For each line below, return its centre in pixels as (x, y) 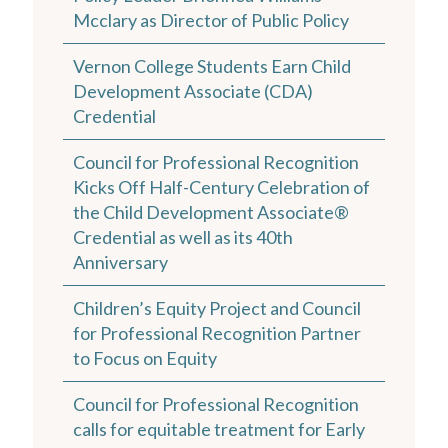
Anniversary (120, 261)
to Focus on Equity (145, 357)
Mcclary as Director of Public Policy (211, 19)
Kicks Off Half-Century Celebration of (221, 186)
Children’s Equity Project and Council (217, 307)
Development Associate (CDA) (193, 90)
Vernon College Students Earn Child (212, 65)
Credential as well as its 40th (183, 236)
